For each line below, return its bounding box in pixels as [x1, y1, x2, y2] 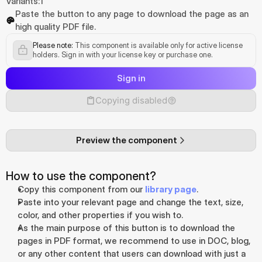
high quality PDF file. [15, 21, 96, 32]
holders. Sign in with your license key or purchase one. [33, 50, 213, 59]
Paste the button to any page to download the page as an [15, 8, 249, 19]
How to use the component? [6, 169, 156, 183]
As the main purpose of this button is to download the [18, 222, 235, 233]
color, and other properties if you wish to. [18, 209, 183, 220]
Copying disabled [95, 95, 167, 106]
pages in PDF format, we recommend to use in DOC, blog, [18, 235, 250, 246]
